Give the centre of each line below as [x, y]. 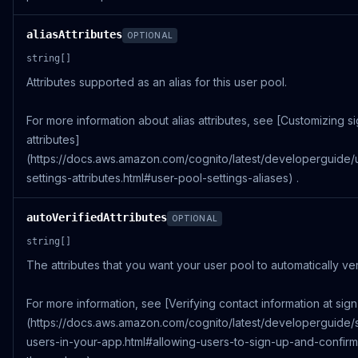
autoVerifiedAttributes [97, 217]
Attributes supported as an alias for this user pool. [157, 82]
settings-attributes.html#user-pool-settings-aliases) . [163, 178]
